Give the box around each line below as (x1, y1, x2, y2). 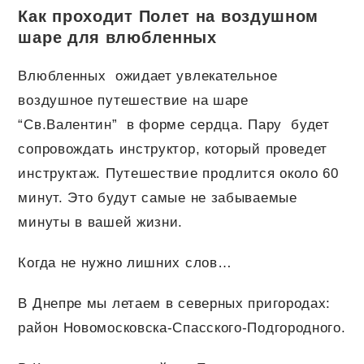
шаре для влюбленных (18, 28, 217, 47)
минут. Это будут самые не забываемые (18, 190, 297, 206)
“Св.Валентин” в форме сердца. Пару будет (18, 117, 330, 133)
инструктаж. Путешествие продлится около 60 (18, 166, 339, 182)
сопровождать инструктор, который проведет (18, 141, 328, 158)
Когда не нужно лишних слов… (18, 255, 232, 271)
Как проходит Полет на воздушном (18, 7, 319, 26)
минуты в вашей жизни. (18, 214, 184, 231)
